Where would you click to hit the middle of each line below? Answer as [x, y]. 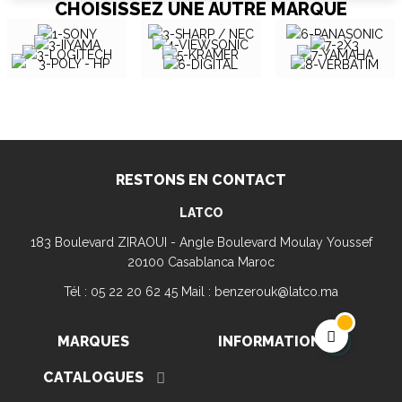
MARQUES [93, 341]
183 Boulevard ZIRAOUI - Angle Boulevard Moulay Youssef [201, 242]
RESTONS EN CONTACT [201, 179]
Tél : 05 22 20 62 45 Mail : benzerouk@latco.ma [201, 291]
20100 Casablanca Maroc [201, 262]
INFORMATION [270, 341]
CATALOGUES [93, 377]
